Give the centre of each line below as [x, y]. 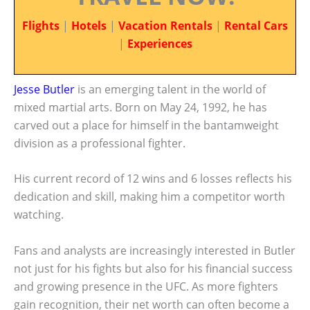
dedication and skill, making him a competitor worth [149, 197]
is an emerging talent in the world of [170, 89]
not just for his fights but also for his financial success [153, 268]
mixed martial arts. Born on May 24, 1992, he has [140, 107]
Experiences [159, 44]
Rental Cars [256, 26]
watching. [39, 215]
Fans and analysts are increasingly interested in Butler [155, 250]
